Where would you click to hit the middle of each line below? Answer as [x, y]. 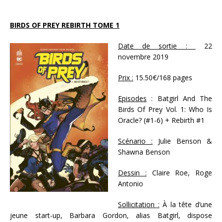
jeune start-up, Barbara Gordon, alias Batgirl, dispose [111, 216]
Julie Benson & [182, 141]
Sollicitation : [139, 205]
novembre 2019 [143, 57]
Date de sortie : [157, 46]
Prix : [126, 78]
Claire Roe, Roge [179, 173]
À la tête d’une [186, 205]
